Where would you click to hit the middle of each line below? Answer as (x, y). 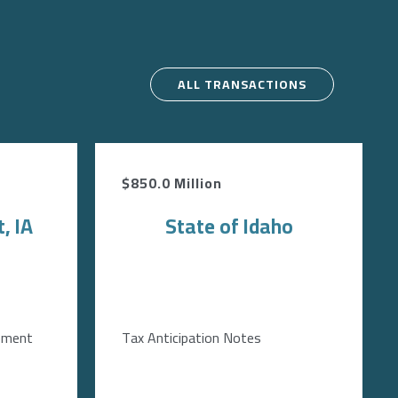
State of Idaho (229, 226)
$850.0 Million (172, 183)
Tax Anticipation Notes (191, 338)
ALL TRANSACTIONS (242, 84)
